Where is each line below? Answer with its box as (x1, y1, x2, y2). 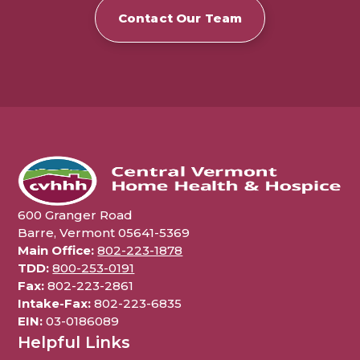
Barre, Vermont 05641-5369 (18, 225, 190, 241)
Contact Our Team (117, 10, 243, 27)
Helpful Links (18, 333, 131, 353)
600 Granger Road (18, 207, 133, 223)
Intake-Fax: (18, 296, 92, 312)
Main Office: (18, 243, 95, 259)
